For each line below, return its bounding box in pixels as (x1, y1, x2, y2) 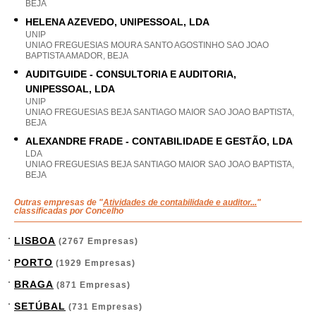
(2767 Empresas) (56, 236, 138, 246)
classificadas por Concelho (14, 206, 123, 216)
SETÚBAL (14, 300, 66, 312)
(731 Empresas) (66, 302, 142, 312)
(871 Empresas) (54, 280, 130, 290)
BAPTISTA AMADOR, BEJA (25, 51, 128, 61)
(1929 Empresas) (53, 258, 135, 268)
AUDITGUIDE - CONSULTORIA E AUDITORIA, (25, 68, 236, 80)
